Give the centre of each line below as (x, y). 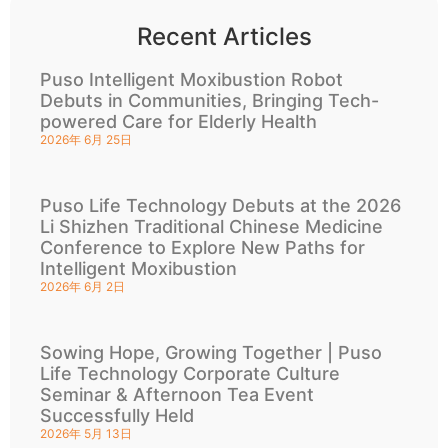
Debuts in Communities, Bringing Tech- (209, 100)
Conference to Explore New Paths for (202, 247)
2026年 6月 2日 (82, 286)
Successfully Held (117, 415)
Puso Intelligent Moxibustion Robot (191, 79)
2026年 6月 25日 (86, 139)
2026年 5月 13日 (86, 433)
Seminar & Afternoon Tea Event (177, 394)
